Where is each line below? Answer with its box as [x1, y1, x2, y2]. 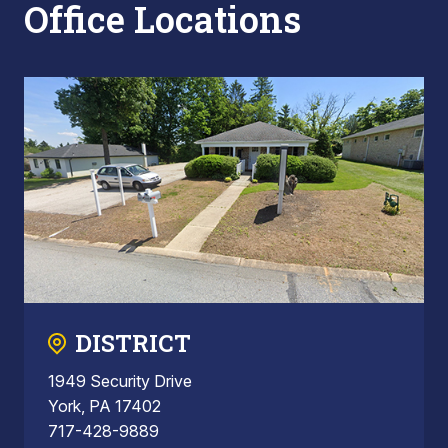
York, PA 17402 [48, 395, 161, 416]
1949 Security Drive [48, 370, 192, 391]
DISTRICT [75, 326, 191, 359]
